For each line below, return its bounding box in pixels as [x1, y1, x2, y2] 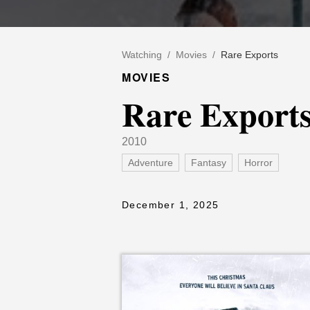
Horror [244, 157, 273, 168]
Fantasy [191, 157, 226, 168]
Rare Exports [221, 49, 278, 60]
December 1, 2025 [122, 199, 219, 210]
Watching [122, 49, 162, 60]
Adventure [128, 157, 173, 168]
